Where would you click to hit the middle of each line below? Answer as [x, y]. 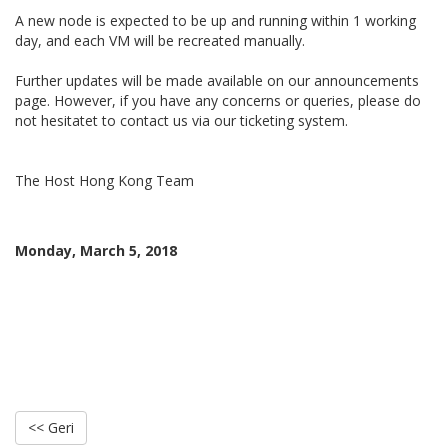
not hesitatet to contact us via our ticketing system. [181, 120]
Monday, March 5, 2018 [96, 250]
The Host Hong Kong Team [104, 180]
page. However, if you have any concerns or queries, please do [218, 100]
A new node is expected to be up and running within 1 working [215, 20]
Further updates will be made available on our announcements [217, 80]
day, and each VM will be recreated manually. [160, 40]
